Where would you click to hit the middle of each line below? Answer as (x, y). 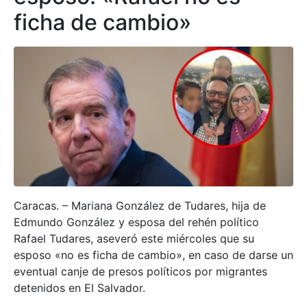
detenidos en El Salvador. (79, 287)
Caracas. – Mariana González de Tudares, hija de (140, 205)
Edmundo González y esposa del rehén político (136, 222)
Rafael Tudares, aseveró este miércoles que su (134, 238)
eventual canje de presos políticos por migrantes (140, 271)
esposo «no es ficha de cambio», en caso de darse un (153, 255)
